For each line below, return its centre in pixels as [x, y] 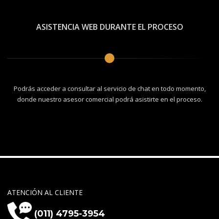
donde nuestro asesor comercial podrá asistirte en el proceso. [109, 99]
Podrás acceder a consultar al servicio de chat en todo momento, [109, 89]
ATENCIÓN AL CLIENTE [45, 193]
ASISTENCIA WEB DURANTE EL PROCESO [109, 27]
